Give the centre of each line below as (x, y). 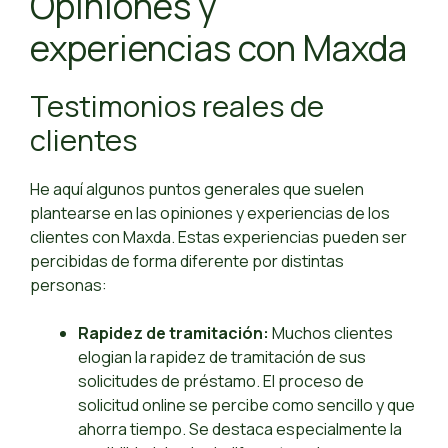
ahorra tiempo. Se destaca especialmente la (240, 429)
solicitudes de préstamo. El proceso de (221, 381)
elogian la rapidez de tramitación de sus (222, 357)
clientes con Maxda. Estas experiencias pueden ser (218, 237)
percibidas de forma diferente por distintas (187, 261)
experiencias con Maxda (218, 48)
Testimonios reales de (177, 106)
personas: (68, 285)
